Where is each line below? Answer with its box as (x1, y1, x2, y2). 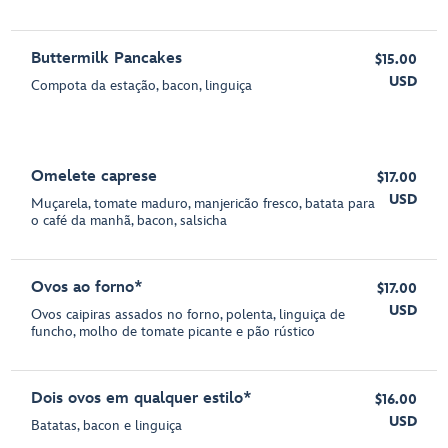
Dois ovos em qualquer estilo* (31, 389, 253, 408)
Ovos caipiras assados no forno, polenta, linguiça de (31, 306, 346, 323)
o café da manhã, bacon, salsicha (31, 212, 228, 229)
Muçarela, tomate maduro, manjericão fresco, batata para (31, 195, 376, 212)
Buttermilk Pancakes (31, 49, 183, 68)
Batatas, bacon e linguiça (31, 417, 183, 434)
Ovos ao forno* (31, 278, 144, 297)
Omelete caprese (31, 167, 158, 186)
